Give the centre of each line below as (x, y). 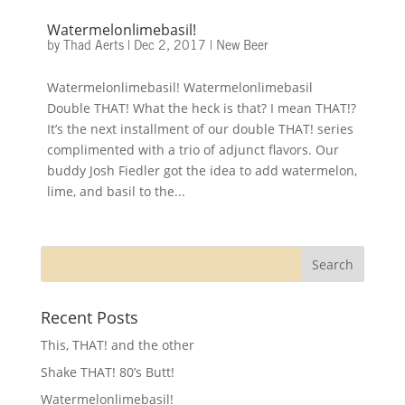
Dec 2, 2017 (170, 47)
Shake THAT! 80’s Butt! (107, 372)
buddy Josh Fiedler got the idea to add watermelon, (202, 170)
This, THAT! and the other (117, 345)
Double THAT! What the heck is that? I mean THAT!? (201, 108)
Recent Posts (89, 318)
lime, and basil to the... (116, 191)
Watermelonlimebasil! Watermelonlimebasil (179, 87)
